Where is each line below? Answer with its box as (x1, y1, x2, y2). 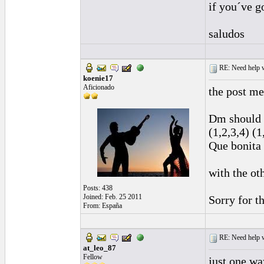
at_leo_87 (83, 243, 116, 252)
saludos (209, 27, 245, 40)
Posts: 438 (83, 184, 113, 192)
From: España (83, 202, 122, 210)
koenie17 (83, 74, 113, 82)
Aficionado (83, 83, 114, 91)
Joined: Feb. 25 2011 (83, 193, 142, 201)
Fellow (83, 253, 103, 261)
